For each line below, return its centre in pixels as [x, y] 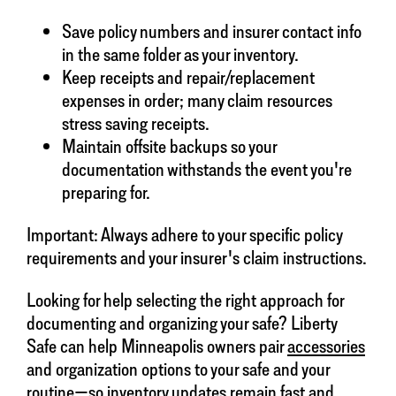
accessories [326, 346]
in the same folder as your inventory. [180, 54]
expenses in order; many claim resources [197, 100]
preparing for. [106, 192]
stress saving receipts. [136, 123]
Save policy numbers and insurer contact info [212, 31]
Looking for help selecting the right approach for [185, 300]
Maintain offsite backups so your [169, 146]
